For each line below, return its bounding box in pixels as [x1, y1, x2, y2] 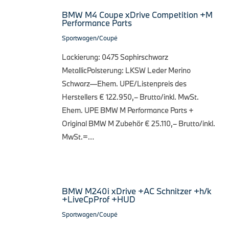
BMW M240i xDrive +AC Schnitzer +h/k [62, 185, 212, 196]
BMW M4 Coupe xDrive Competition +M [62, 9, 213, 20]
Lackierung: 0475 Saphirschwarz [62, 52, 168, 62]
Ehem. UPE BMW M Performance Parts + [62, 105, 194, 115]
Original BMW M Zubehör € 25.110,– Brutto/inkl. [62, 118, 215, 128]
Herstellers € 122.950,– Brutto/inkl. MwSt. [62, 91, 199, 102]
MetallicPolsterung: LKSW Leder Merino [62, 65, 191, 75]
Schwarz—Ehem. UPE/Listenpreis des [62, 78, 187, 88]
